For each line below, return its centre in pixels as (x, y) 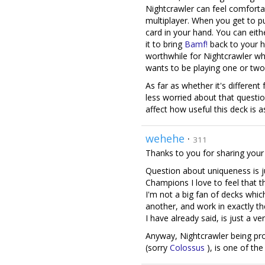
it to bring (165, 44)
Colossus (187, 248)
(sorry (158, 248)
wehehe (165, 138)
